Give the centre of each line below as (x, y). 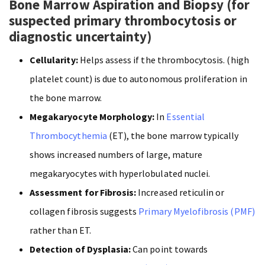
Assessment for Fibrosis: (83, 192)
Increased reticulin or (180, 192)
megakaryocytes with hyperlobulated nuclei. (122, 173)
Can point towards (169, 249)
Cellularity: (54, 59)
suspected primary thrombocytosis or (123, 20)
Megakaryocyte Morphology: (92, 116)
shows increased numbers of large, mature (116, 154)
